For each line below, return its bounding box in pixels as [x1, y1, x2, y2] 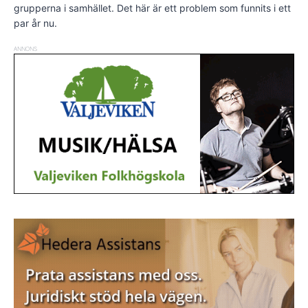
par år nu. [14, 17, 57, 30]
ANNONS [14, 45, 37, 53]
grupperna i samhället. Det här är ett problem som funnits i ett [14, 2, 291, 14]
